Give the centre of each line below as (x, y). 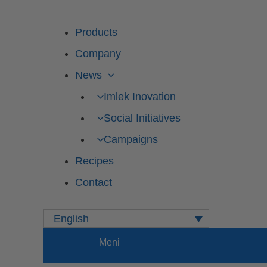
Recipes (94, 161)
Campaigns (131, 139)
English (72, 219)
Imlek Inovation (139, 97)
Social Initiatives (142, 118)
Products (96, 32)
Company (98, 54)
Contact (94, 182)
